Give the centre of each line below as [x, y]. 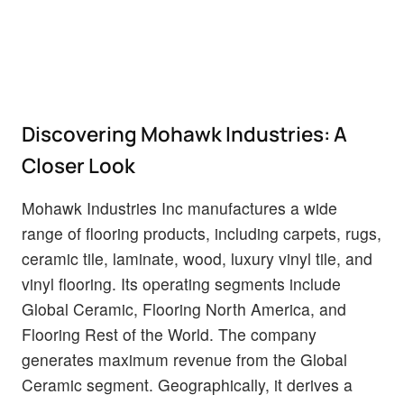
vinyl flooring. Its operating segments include [181, 283]
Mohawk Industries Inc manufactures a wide [179, 207]
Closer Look [78, 165]
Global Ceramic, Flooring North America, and [184, 308]
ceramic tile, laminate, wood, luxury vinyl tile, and [197, 258]
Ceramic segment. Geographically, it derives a [187, 384]
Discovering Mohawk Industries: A [184, 133]
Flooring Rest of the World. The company [169, 334]
